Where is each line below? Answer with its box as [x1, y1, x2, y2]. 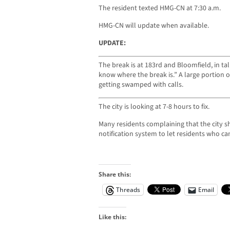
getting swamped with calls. [99, 80, 183, 90]
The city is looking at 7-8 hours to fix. [99, 102, 209, 112]
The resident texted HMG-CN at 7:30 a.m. [99, 3, 221, 14]
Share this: [99, 170, 131, 179]
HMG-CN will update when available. [99, 21, 209, 31]
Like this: [99, 213, 126, 222]
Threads [116, 185, 140, 195]
